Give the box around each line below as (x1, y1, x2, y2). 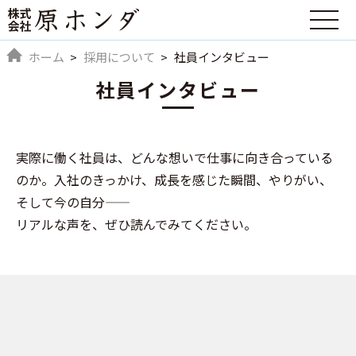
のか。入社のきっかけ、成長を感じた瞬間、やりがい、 (16, 170, 332, 189)
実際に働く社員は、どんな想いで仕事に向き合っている (16, 148, 333, 167)
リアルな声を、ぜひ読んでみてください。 (16, 215, 257, 234)
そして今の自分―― (16, 192, 105, 211)
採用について (83, 48, 155, 65)
